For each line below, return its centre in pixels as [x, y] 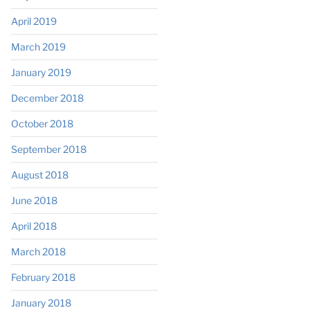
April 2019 [34, 21]
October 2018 [42, 123]
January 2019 [41, 72]
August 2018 [39, 174]
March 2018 [38, 251]
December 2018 [47, 98]
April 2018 [34, 226]
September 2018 [48, 149]
